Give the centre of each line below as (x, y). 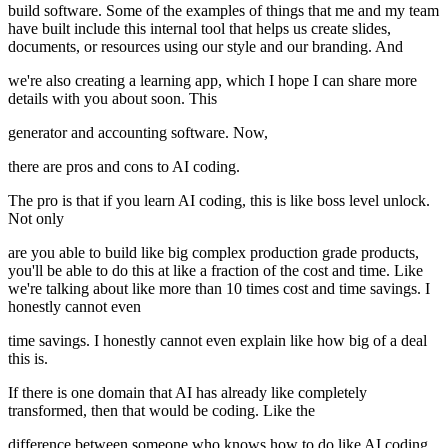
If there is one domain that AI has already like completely (187, 393)
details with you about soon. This (112, 99)
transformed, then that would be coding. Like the (161, 411)
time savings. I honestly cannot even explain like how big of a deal (217, 341)
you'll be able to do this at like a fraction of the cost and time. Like (215, 271)
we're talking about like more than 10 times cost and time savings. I (219, 289)
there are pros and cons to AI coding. (124, 167)
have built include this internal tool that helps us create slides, (199, 29)
